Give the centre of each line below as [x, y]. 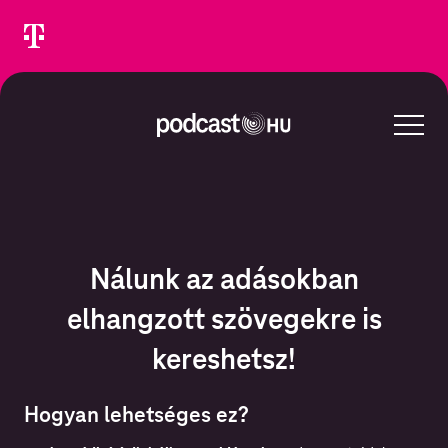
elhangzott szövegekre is [224, 318]
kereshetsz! [224, 358]
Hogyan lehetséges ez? [136, 414]
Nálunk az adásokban [224, 278]
